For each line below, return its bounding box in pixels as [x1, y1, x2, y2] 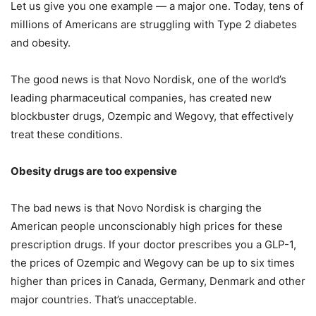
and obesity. [11, 36, 71, 50]
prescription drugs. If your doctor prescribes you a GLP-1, [11, 238, 296, 252]
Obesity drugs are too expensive [11, 164, 177, 178]
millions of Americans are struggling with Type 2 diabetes [11, 18, 297, 32]
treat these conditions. [11, 128, 123, 142]
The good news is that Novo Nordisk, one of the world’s [11, 73, 286, 87]
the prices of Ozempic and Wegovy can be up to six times [11, 256, 295, 270]
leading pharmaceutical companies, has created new [11, 91, 272, 105]
